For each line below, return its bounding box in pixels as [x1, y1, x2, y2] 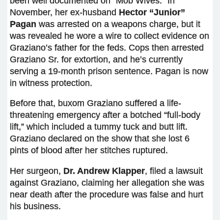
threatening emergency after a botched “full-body [10, 110, 200, 120]
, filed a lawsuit [145, 165, 203, 176]
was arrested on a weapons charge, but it [39, 19, 200, 29]
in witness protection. [10, 78, 92, 88]
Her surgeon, [10, 165, 63, 176]
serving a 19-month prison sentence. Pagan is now [10, 66, 208, 76]
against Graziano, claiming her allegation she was [10, 177, 204, 188]
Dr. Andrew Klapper [63, 165, 145, 176]
